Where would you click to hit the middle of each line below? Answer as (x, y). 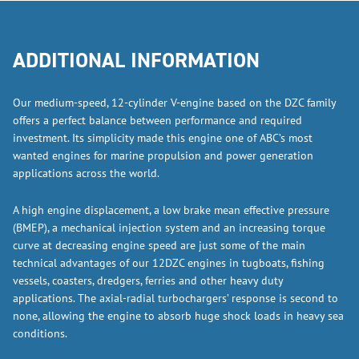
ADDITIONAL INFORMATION (136, 60)
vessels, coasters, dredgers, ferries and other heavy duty (148, 280)
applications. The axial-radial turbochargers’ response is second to (175, 298)
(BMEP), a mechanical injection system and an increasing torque (169, 228)
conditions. (40, 333)
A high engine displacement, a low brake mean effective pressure (171, 210)
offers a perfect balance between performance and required (157, 120)
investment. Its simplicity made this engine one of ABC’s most (163, 138)
